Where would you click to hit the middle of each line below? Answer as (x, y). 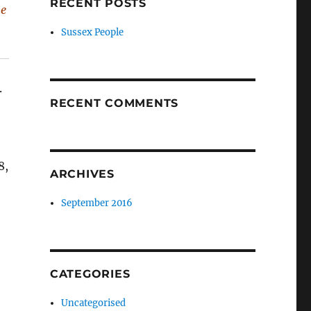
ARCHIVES (82, 174)
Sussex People (93, 32)
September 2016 (97, 203)
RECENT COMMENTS (114, 103)
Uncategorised (94, 303)
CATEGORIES (90, 274)
